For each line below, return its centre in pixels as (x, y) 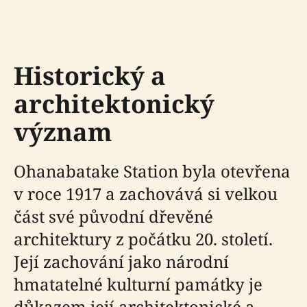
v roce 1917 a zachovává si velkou (146, 194)
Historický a (90, 76)
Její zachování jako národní (121, 261)
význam (63, 132)
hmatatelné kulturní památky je (138, 284)
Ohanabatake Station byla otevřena (152, 171)
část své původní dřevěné (113, 216)
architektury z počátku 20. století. (143, 239)
